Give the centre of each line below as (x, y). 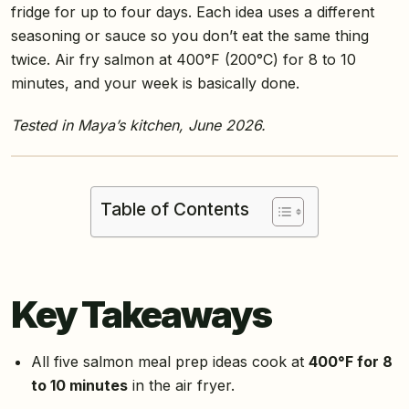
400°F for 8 (350, 361)
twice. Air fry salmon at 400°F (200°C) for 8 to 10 (184, 59)
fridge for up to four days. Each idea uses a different (193, 11)
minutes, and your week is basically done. (155, 83)
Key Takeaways (142, 314)
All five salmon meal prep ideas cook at (169, 361)
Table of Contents (175, 209)
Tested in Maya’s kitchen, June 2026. (138, 125)
